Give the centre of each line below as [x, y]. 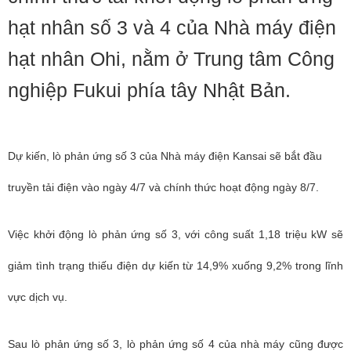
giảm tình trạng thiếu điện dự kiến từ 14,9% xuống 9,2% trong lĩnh [175, 266]
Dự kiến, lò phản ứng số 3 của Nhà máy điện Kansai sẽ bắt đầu [165, 156]
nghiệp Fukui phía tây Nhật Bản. [149, 90]
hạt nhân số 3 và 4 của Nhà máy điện [172, 27]
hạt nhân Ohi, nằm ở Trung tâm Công [171, 59]
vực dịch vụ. [38, 297]
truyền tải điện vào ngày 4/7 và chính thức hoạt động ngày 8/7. [163, 187]
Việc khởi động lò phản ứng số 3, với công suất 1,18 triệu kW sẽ [175, 234]
